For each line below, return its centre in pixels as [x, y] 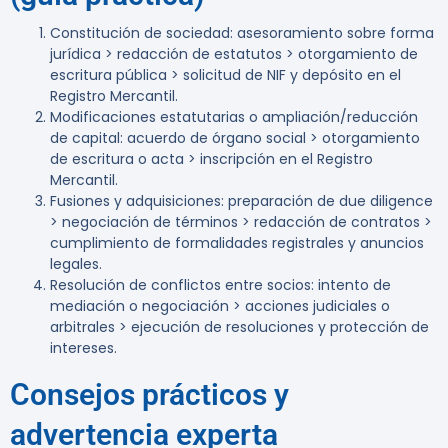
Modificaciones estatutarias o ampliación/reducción [234, 117]
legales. [76, 264]
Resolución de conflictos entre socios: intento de [220, 285]
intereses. [83, 348]
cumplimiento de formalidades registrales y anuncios [237, 243]
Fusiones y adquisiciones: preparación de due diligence [241, 201]
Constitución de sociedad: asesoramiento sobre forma [242, 33]
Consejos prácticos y [149, 395]
